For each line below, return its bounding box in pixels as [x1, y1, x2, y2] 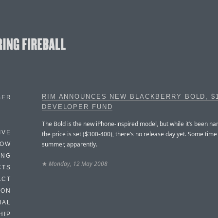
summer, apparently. [42, 140, 97, 148]
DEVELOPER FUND [42, 104, 113, 110]
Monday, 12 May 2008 [49, 159, 108, 168]
